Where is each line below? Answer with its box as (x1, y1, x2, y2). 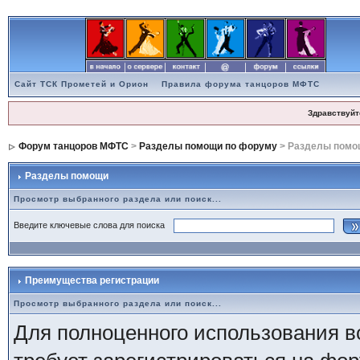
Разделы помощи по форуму (138, 141, 277, 152)
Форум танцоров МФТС (18, 141, 129, 152)
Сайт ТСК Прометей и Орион (14, 80, 149, 88)
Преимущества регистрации (22, 275, 159, 286)
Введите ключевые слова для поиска (13, 219, 170, 230)
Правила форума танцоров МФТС (161, 80, 320, 88)
